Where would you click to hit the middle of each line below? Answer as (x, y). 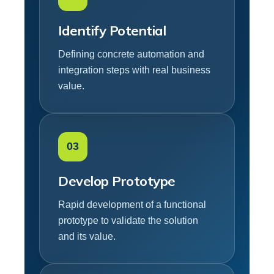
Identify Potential (112, 30)
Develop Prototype (117, 181)
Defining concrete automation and (131, 54)
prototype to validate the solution (128, 220)
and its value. (87, 236)
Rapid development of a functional (132, 204)
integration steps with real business (134, 70)
